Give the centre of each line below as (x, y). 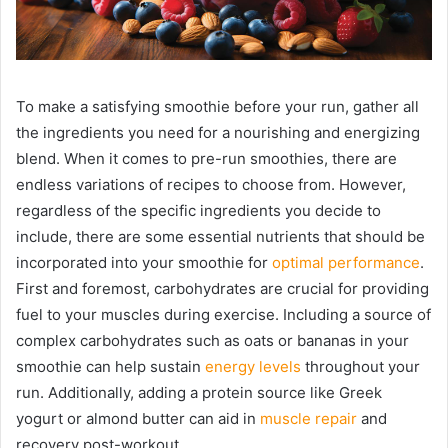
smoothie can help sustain (110, 367)
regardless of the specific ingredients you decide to (198, 211)
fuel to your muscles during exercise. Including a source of (223, 315)
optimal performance (346, 263)
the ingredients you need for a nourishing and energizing (218, 133)
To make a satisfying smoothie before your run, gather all (217, 107)
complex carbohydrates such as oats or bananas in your (212, 341)
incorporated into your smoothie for (144, 263)
